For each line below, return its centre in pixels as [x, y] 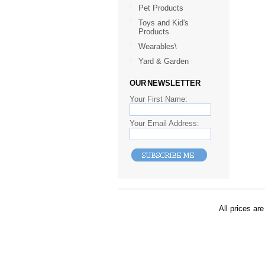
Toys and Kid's [164, 23]
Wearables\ [158, 46]
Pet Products [161, 8]
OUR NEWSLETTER [165, 83]
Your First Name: [159, 99]
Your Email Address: [164, 123]
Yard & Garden [164, 61]
